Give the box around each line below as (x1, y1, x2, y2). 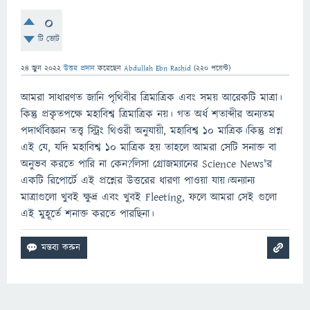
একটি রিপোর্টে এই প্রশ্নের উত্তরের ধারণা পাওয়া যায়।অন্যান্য (21, 173, 255, 188)
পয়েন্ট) (208, 63, 230, 73)
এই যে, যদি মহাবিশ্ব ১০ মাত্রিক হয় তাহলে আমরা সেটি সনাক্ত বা (21, 140, 276, 155)
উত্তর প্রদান (64, 63, 95, 73)
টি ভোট (37, 33, 60, 45)
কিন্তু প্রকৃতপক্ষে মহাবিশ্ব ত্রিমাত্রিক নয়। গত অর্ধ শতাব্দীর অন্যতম (21, 107, 275, 122)
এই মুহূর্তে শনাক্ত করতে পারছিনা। (21, 206, 154, 221)
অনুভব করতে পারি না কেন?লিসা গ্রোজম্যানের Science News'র (21, 156, 272, 172)
